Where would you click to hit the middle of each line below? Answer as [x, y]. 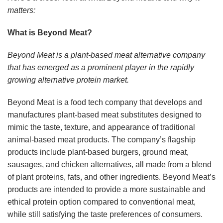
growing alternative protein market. [68, 80]
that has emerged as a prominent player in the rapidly [101, 68]
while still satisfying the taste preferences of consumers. [105, 215]
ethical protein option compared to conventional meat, [102, 202]
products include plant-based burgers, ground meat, [98, 152]
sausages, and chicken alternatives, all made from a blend [110, 165]
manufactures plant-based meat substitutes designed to [105, 115]
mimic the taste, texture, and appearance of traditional [101, 127]
